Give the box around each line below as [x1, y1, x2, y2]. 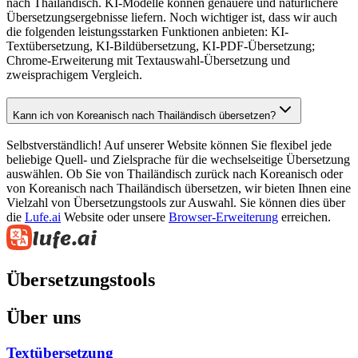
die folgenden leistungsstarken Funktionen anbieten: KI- [6, 24, 288, 38]
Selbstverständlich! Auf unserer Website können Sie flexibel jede [6, 138, 332, 153]
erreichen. [278, 210, 331, 225]
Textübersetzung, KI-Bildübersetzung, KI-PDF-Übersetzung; [6, 38, 315, 53]
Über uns [6, 307, 81, 328]
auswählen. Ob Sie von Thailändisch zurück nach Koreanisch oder [6, 167, 343, 181]
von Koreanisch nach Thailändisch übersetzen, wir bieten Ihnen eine [6, 181, 351, 196]
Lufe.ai [25, 210, 61, 225]
